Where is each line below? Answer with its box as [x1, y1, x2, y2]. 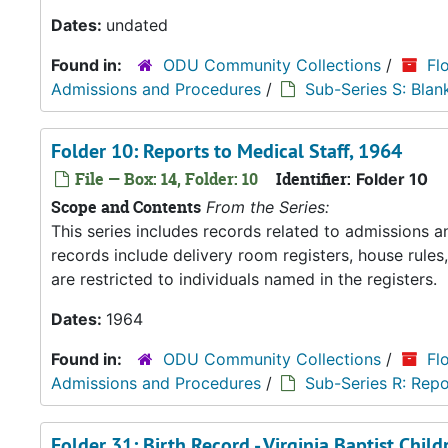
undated [106, 15, 168, 35]
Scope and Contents [51, 196, 201, 218]
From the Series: [206, 197, 329, 217]
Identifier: [276, 168, 351, 190]
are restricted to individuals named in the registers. [51, 269, 437, 289]
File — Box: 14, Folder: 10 [71, 168, 258, 190]
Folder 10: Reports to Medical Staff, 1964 [51, 138, 402, 164]
